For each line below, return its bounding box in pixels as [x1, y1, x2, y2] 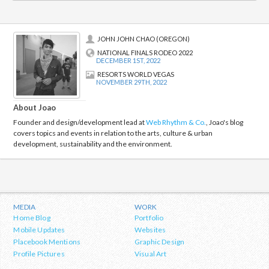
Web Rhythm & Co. [146, 118, 207, 127]
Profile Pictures [13, 249, 65, 259]
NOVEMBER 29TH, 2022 [96, 78, 168, 86]
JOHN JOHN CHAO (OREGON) [97, 35, 190, 43]
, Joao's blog [206, 118, 244, 127]
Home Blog [13, 213, 50, 223]
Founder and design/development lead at [13, 118, 147, 127]
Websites [134, 225, 166, 235]
